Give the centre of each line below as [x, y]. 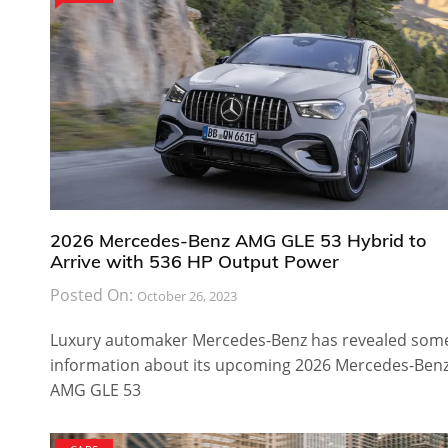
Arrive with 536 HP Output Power [194, 261]
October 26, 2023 [187, 295]
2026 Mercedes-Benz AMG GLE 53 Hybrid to [238, 240]
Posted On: [93, 294]
